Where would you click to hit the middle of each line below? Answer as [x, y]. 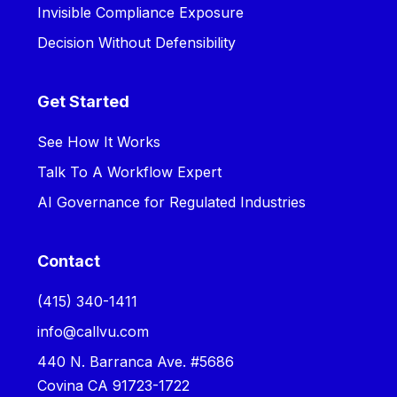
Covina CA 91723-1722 [114, 385]
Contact [69, 261]
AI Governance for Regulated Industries [172, 202]
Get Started [84, 101]
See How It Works [99, 141]
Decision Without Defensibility [137, 42]
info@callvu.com [93, 331]
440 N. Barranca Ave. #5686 [136, 361]
